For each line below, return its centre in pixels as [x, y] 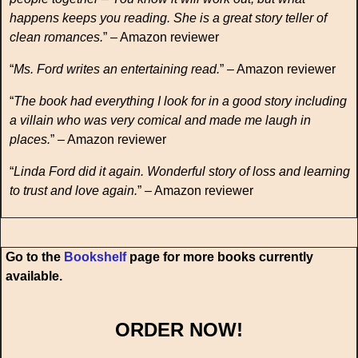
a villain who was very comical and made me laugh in [160, 121]
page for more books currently [220, 257]
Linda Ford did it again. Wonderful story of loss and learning [182, 172]
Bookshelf [95, 257]
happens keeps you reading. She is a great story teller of [168, 18]
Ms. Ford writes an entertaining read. [117, 70]
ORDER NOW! [179, 330]
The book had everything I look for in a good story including [180, 101]
